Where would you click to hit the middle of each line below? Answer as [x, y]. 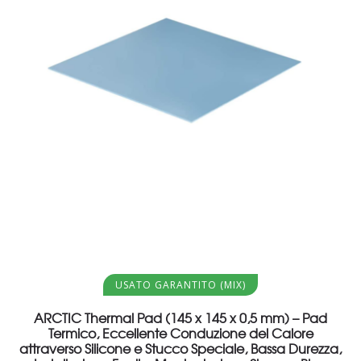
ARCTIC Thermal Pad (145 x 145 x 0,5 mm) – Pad [180, 317]
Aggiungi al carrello [170, 276]
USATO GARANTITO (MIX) [180, 284]
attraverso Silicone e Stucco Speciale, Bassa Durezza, [180, 348]
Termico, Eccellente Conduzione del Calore [180, 332]
